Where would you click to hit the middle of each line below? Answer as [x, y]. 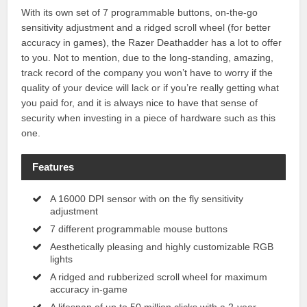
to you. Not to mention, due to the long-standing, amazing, [148, 58]
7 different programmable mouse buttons [139, 229]
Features [53, 167]
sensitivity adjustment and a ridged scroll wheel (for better [146, 28]
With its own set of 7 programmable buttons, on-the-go [140, 13]
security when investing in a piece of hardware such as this [149, 118]
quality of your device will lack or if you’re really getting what [150, 88]
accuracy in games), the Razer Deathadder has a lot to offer [152, 43]
